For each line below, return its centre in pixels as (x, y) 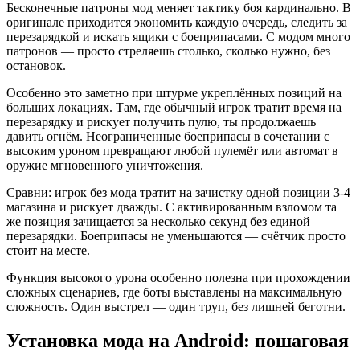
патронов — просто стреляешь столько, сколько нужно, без (168, 51)
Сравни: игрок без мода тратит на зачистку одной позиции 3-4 (178, 193)
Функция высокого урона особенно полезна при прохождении (178, 278)
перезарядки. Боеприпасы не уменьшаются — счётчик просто (176, 236)
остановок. (36, 66)
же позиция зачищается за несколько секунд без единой (158, 222)
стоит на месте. (48, 251)
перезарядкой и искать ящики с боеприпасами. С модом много (178, 37)
